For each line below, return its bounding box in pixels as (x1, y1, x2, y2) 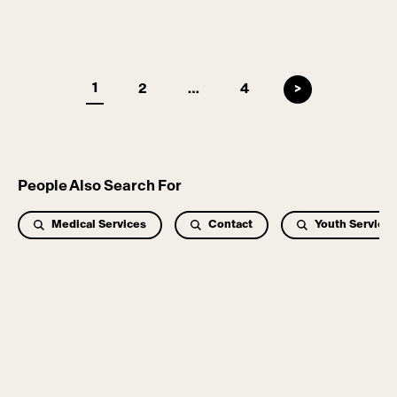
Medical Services (51, 219, 146, 230)
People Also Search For (18, 178, 182, 193)
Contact (208, 219, 253, 230)
